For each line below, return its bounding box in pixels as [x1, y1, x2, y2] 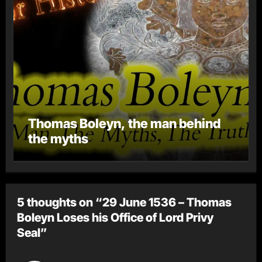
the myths [27, 130, 88, 146]
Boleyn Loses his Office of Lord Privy [17, 211, 214, 225]
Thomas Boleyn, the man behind [27, 115, 220, 131]
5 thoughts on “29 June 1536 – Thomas [17, 195, 232, 210]
